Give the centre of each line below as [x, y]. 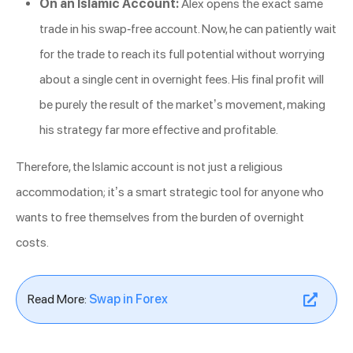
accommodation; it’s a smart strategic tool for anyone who [170, 192]
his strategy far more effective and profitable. [159, 130]
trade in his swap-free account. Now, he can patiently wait [188, 29]
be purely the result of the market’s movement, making [182, 105]
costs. [32, 243]
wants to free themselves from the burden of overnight [160, 217]
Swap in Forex [128, 299]
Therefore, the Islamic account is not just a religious [149, 167]
